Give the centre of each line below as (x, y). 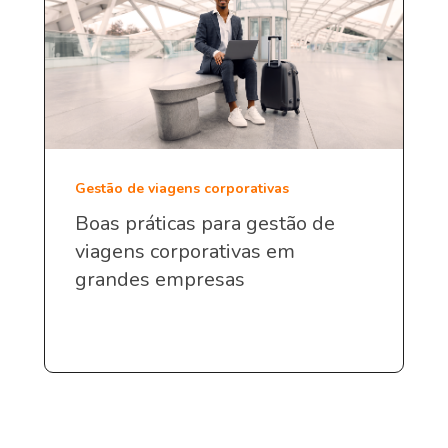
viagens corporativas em (185, 252)
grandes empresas (160, 280)
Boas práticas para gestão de (205, 224)
